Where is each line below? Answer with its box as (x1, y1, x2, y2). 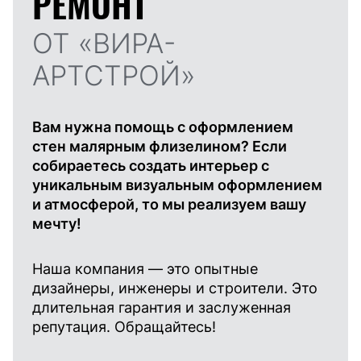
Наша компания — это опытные (32, 260, 258, 278)
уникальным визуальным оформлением (32, 176, 322, 194)
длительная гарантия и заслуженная (32, 299, 291, 317)
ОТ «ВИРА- (32, 27, 176, 60)
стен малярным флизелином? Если (32, 138, 287, 156)
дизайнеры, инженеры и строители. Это (32, 280, 317, 297)
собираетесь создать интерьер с (32, 157, 269, 175)
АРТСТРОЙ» (32, 59, 195, 93)
